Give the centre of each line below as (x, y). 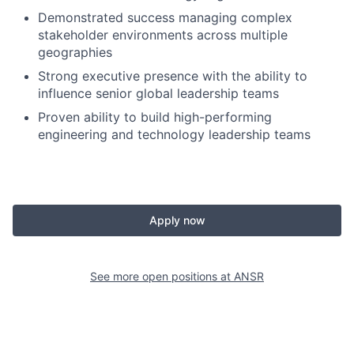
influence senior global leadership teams (158, 93)
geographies (75, 52)
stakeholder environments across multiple (163, 35)
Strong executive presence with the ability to (173, 76)
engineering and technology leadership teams (174, 134)
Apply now (177, 220)
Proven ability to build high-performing (155, 117)
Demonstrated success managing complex (165, 17)
